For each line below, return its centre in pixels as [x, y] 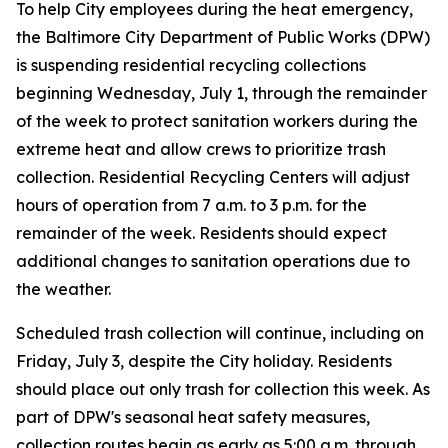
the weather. [67, 289]
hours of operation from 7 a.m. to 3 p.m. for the [191, 205]
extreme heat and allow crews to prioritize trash [201, 149]
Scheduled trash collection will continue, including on [220, 333]
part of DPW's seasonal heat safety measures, [193, 417]
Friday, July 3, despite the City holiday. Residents [204, 361]
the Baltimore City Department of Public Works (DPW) [223, 37]
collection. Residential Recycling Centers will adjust [213, 177]
